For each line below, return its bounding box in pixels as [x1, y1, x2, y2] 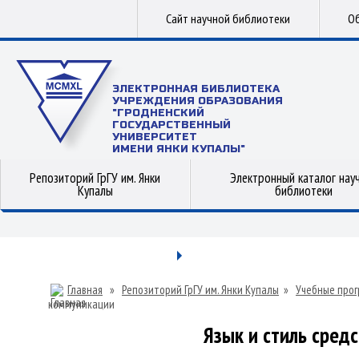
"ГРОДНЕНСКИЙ [112, 107, 204, 119]
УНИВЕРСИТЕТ [112, 131, 197, 143]
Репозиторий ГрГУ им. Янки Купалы [122, 282, 279, 297]
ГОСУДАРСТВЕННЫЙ [112, 119, 231, 131]
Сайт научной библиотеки [166, 10, 290, 26]
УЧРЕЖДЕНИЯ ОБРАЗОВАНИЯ [112, 95, 283, 107]
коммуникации [48, 296, 115, 312]
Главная [67, 282, 103, 297]
